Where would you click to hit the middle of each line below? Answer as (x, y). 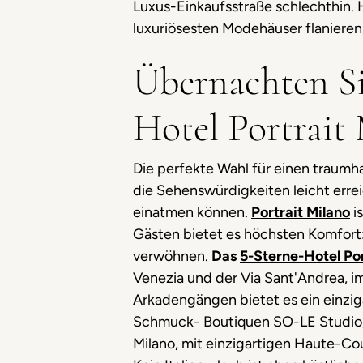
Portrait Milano (301, 212)
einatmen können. (192, 212)
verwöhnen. (172, 256)
